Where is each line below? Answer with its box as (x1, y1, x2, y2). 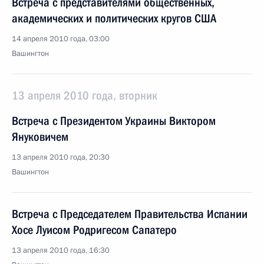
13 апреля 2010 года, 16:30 (12, 245, 110, 256)
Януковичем (12, 130, 68, 144)
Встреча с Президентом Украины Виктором (12, 114, 216, 128)
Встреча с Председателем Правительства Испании (12, 207, 247, 221)
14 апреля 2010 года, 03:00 (12, 34, 110, 44)
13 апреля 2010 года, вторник (12, 88, 157, 103)
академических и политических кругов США (12, 11, 216, 25)
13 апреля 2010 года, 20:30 (12, 152, 110, 163)
